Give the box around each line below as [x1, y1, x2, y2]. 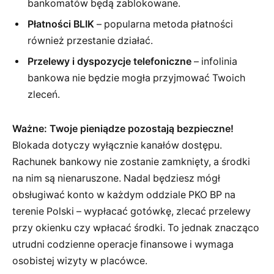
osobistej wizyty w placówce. [12, 254, 147, 267]
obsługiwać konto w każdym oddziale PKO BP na [12, 188, 235, 201]
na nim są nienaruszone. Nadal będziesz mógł [12, 172, 220, 184]
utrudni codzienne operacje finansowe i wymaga [12, 238, 234, 250]
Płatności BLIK [28, 18, 94, 31]
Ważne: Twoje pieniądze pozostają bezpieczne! [12, 122, 234, 135]
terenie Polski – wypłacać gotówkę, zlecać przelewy [12, 205, 251, 217]
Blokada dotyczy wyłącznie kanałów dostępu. [12, 139, 222, 151]
